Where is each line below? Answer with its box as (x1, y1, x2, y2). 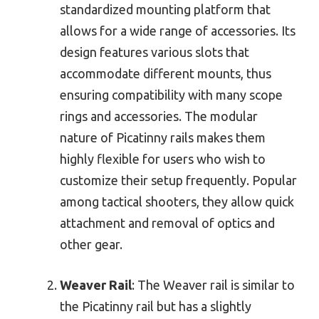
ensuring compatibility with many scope (60, 88, 283, 103)
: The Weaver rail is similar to (132, 278, 295, 293)
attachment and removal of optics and (60, 216, 275, 231)
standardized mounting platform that (60, 2, 271, 17)
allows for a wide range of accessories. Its (60, 23, 296, 38)
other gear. (60, 237, 122, 252)
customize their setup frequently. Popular (60, 173, 297, 188)
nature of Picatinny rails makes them (60, 130, 266, 145)
